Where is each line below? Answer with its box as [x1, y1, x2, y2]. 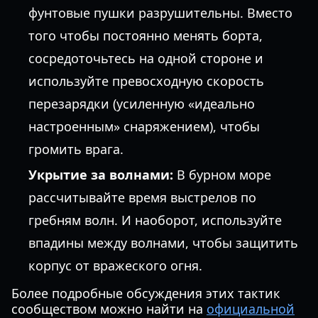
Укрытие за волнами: [28, 166, 173, 183]
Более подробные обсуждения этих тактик [11, 285, 280, 302]
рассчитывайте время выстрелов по [28, 189, 256, 206]
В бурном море [173, 166, 271, 183]
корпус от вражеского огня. [28, 257, 202, 274]
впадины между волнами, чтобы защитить [28, 234, 298, 251]
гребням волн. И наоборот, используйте [28, 212, 282, 229]
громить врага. [28, 141, 124, 158]
